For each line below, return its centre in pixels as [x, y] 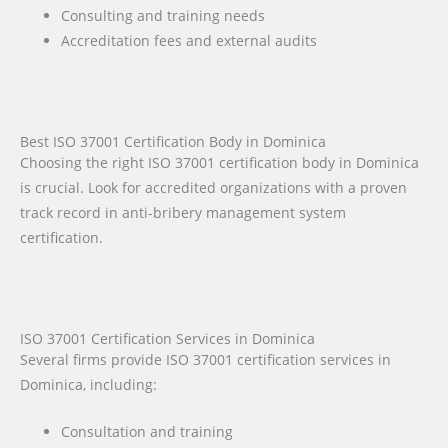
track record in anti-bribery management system [183, 212]
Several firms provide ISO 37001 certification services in [205, 360]
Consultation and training [147, 432]
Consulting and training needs [163, 16]
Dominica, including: [88, 385]
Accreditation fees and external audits [189, 41]
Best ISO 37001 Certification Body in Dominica [173, 141]
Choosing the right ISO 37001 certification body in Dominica [219, 162]
